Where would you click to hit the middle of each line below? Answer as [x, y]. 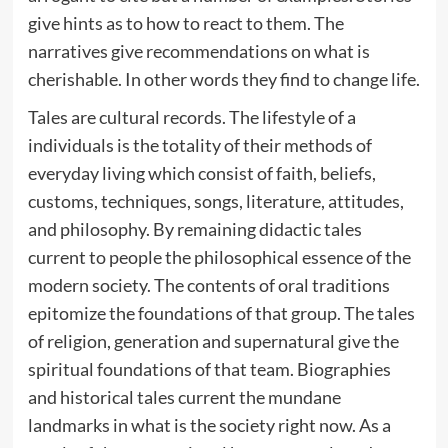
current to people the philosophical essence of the [219, 256]
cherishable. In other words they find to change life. [223, 78]
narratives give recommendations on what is [198, 50]
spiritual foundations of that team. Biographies [209, 368]
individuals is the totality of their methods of [199, 144]
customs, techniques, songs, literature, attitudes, [215, 200]
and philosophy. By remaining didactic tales [194, 228]
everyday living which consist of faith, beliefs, [201, 172]
